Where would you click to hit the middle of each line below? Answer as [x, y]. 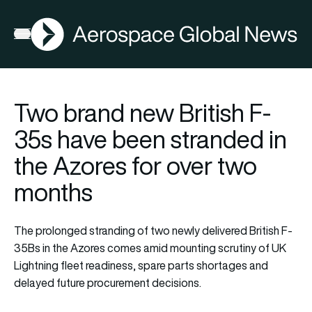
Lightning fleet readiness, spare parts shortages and [141, 265]
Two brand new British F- [142, 112]
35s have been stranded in [150, 139]
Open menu [41, 37]
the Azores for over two [135, 165]
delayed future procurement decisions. [108, 282]
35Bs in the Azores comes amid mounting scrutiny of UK [150, 248]
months [53, 192]
